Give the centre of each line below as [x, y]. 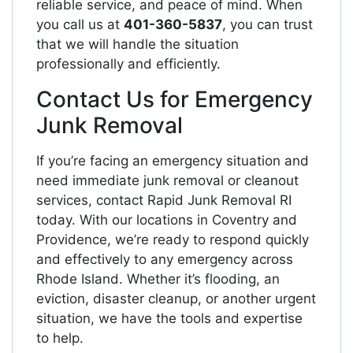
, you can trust [268, 25]
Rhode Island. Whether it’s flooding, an [158, 279]
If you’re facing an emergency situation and [173, 161]
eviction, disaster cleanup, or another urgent [176, 299]
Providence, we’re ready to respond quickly [173, 240]
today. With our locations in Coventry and [167, 220]
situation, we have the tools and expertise [169, 319]
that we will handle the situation [137, 45]
